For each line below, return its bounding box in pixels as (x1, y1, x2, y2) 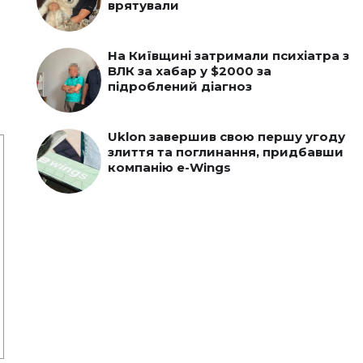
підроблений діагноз (107, 79, 252, 94)
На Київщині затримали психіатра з (107, 48, 349, 63)
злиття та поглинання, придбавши (107, 144, 344, 160)
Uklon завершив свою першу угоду (107, 129, 345, 144)
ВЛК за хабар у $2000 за (107, 63, 271, 79)
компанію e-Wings (107, 160, 231, 175)
